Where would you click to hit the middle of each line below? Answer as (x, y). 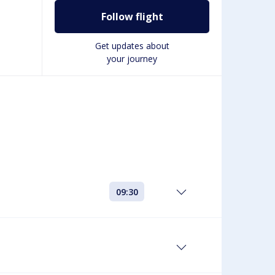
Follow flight (132, 17)
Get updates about (132, 46)
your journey (132, 59)
